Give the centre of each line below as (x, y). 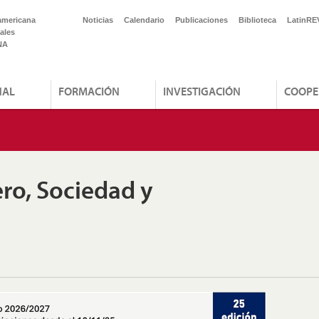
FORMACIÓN (89, 91)
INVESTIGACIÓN (202, 91)
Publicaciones (202, 20)
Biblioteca (257, 20)
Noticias (98, 20)
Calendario (144, 20)
